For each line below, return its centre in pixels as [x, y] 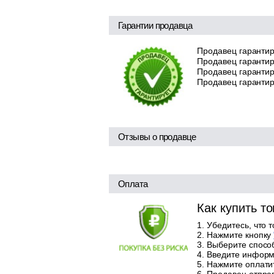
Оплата [133, 184]
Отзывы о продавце [157, 137]
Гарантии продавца [155, 26]
